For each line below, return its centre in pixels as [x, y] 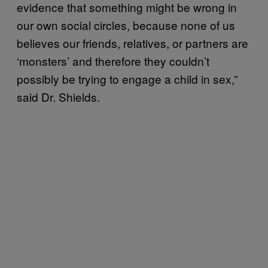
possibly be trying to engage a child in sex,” [127, 78]
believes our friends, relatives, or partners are [133, 42]
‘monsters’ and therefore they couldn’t [113, 60]
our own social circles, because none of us [126, 25]
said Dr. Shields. [58, 96]
